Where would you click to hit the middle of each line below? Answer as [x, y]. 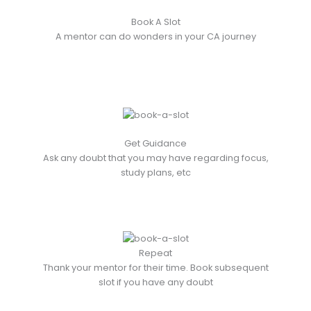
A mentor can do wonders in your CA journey [155, 36]
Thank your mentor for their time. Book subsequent [155, 267]
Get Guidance [155, 144]
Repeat [155, 253]
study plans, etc [155, 173]
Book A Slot [155, 22]
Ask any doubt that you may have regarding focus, [155, 158]
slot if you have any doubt [155, 282]
